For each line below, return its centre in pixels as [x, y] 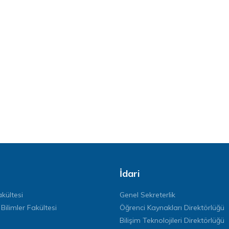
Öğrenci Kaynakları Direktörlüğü [172, 208]
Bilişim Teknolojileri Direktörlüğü [172, 220]
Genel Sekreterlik [147, 195]
